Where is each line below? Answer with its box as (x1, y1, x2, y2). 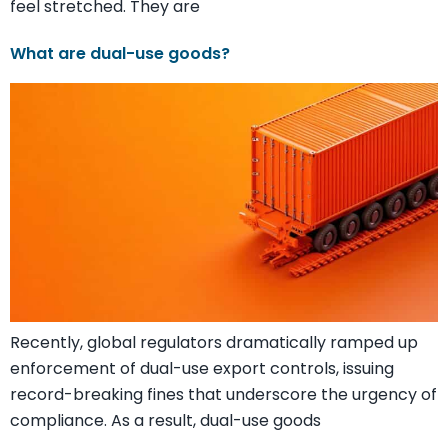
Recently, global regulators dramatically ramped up (10, 331, 418, 355)
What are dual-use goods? (10, 41, 230, 65)
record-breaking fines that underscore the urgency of (10, 383, 437, 407)
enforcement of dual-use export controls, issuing (10, 357, 394, 381)
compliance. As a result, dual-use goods (10, 409, 321, 433)
